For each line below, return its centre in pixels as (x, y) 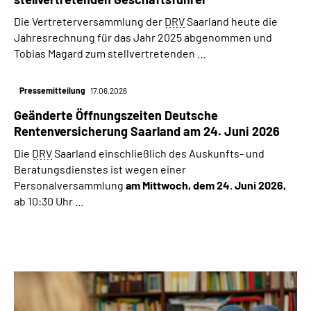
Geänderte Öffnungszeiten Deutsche (116, 116)
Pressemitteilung (53, 91)
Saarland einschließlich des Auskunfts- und (158, 153)
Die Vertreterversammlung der (89, 22)
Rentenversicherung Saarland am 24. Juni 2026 (147, 132)
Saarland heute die (231, 22)
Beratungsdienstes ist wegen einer (100, 169)
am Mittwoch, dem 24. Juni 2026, (206, 185)
